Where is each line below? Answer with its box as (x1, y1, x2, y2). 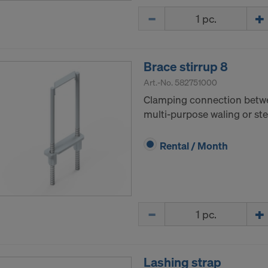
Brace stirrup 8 (144, 58, 228, 75)
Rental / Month (160, 139, 228, 153)
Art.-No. (144, 77, 175, 89)
